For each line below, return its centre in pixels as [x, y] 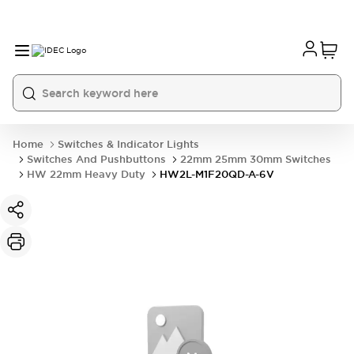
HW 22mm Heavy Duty [86, 174]
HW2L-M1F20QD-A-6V [217, 174]
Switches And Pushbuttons [96, 159]
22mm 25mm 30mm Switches [256, 159]
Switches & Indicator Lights [128, 144]
